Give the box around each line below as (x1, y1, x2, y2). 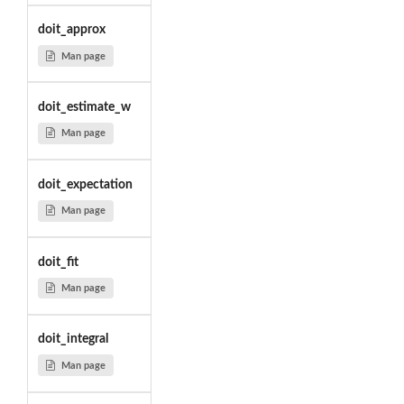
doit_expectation (37, 178, 133, 191)
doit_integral (37, 333, 108, 346)
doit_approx (37, 23, 106, 37)
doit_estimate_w (37, 100, 131, 114)
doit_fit (37, 255, 78, 269)
